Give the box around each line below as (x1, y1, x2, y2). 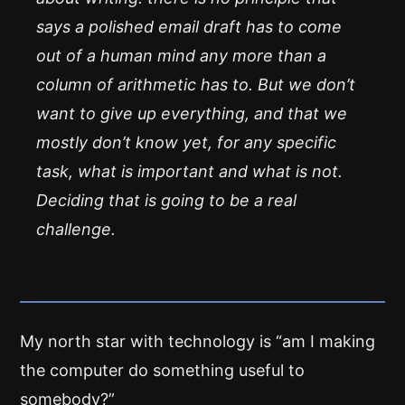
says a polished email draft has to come (36, 17, 342, 36)
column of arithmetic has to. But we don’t (36, 75, 355, 94)
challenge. (36, 220, 116, 239)
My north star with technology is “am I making (20, 332, 375, 351)
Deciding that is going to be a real (36, 191, 297, 210)
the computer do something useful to (20, 361, 305, 380)
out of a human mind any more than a (36, 46, 326, 65)
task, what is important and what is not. (36, 162, 343, 181)
